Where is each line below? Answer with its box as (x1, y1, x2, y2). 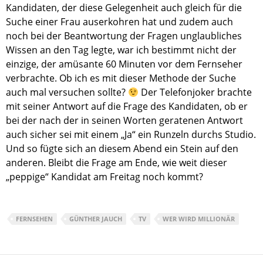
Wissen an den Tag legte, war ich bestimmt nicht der (6, 43, 237, 57)
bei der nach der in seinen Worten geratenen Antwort (6, 114, 243, 127)
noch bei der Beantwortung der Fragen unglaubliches (6, 29, 242, 43)
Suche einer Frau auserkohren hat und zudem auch (6, 15, 233, 29)
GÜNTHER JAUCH (69, 214, 122, 224)
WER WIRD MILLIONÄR (163, 214, 235, 224)
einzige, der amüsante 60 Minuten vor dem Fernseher (6, 58, 242, 71)
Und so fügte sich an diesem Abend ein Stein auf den (6, 142, 238, 156)
